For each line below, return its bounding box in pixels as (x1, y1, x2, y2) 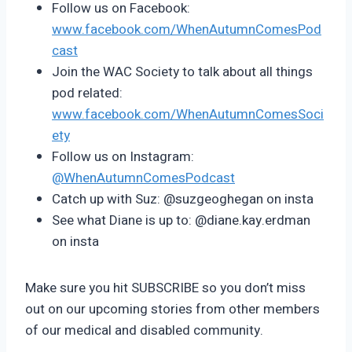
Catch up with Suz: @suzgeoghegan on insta (52, 189, 313, 210)
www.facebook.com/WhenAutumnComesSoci (52, 104, 324, 125)
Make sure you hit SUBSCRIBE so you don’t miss (25, 278, 306, 299)
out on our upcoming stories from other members (25, 299, 320, 320)
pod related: (52, 83, 123, 104)
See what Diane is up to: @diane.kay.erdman (52, 211, 310, 231)
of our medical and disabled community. (25, 321, 266, 341)
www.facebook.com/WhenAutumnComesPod (52, 20, 321, 40)
